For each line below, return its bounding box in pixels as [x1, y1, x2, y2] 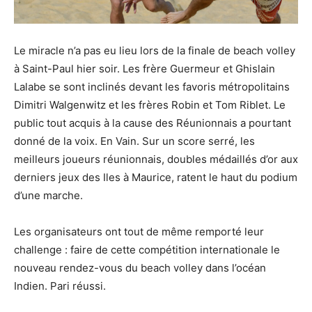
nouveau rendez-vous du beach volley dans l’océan [14, 261, 266, 275]
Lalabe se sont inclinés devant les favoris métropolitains [14, 80, 290, 94]
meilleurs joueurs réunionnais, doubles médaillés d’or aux [14, 153, 298, 166]
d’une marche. [14, 189, 83, 203]
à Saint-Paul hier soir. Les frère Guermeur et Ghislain [14, 62, 275, 76]
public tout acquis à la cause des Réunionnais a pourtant [14, 116, 291, 130]
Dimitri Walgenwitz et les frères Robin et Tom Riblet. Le [14, 98, 286, 112]
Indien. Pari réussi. [14, 279, 106, 293]
